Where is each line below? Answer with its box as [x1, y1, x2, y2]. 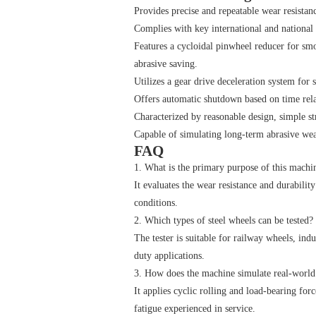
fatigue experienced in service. [134, 303, 255, 314]
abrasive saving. [134, 59, 197, 69]
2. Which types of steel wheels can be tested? [134, 215, 313, 226]
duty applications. [134, 250, 205, 261]
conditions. [134, 197, 178, 208]
